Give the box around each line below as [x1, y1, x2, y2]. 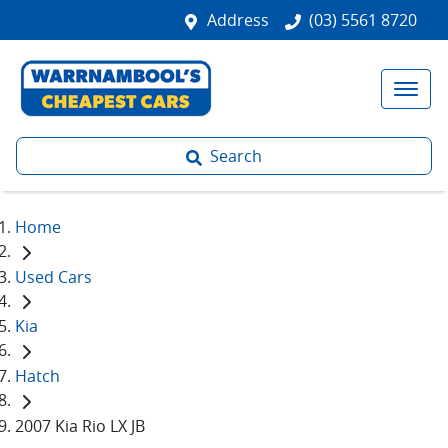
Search [210, 145, 262, 167]
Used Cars [15, 265, 92, 288]
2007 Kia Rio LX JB [15, 414, 145, 437]
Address [207, 9, 269, 31]
